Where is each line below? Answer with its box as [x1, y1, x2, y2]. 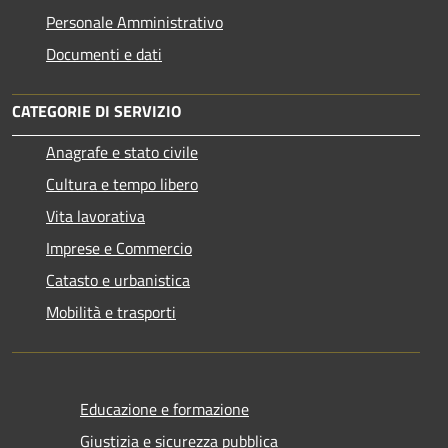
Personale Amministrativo [46, 9, 223, 34]
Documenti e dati [46, 41, 162, 66]
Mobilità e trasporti [46, 299, 176, 324]
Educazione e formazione [80, 396, 249, 421]
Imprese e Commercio [46, 235, 192, 260]
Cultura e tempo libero [46, 171, 198, 196]
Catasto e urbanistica [46, 267, 190, 292]
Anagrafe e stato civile [46, 139, 198, 164]
